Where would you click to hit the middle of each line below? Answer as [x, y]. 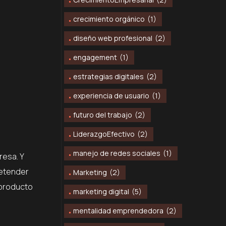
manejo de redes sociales [117, 153]
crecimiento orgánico [109, 19]
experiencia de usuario [111, 96]
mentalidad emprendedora [118, 211]
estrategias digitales [108, 77]
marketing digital [101, 192]
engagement [95, 58]
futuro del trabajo [103, 115]
